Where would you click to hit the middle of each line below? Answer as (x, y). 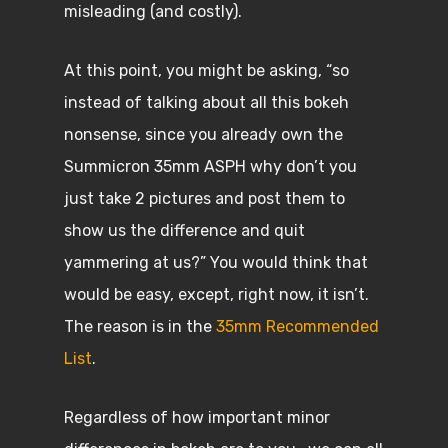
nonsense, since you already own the (203, 134)
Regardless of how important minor (197, 417)
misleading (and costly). (153, 11)
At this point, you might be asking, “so (206, 70)
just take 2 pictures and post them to (204, 198)
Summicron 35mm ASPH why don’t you (210, 166)
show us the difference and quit (184, 230)
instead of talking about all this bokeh (206, 102)
